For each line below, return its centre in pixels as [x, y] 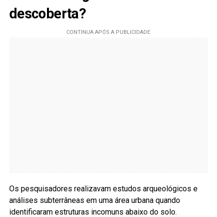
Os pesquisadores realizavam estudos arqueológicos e [103, 189]
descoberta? [47, 14]
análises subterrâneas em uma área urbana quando [94, 201]
